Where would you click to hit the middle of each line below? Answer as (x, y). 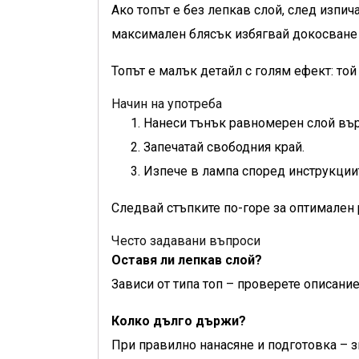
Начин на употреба (167, 104)
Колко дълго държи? (179, 321)
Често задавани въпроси (186, 241)
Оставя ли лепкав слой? (187, 260)
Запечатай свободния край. (224, 147)
